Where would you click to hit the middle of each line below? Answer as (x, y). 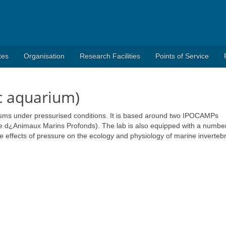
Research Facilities (110, 56)
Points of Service (182, 56)
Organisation (44, 56)
